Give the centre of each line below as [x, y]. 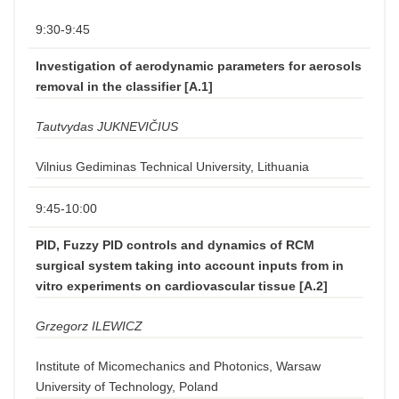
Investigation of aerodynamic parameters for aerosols [199, 66]
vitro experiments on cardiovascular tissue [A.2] [182, 286]
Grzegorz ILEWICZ [89, 326]
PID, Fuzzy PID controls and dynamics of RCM [175, 245]
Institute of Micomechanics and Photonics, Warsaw [178, 366]
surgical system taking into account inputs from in [190, 265]
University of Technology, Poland [127, 387]
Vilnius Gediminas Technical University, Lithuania [172, 167]
